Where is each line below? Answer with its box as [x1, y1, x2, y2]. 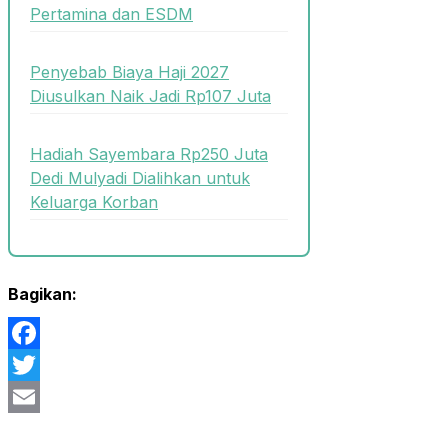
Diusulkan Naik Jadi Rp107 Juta [30, 85, 271, 106]
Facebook [8, 355, 84, 376]
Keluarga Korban [30, 192, 158, 213]
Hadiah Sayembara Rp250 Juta [30, 144, 268, 165]
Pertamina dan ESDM [30, 3, 193, 24]
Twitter [8, 387, 60, 408]
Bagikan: [8, 284, 77, 305]
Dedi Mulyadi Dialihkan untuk [30, 168, 250, 189]
